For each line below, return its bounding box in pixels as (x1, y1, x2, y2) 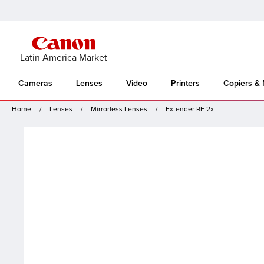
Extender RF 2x (166, 105, 214, 114)
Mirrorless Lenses (91, 105, 147, 114)
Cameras (18, 80, 52, 88)
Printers (171, 80, 200, 88)
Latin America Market (19, 52, 107, 64)
